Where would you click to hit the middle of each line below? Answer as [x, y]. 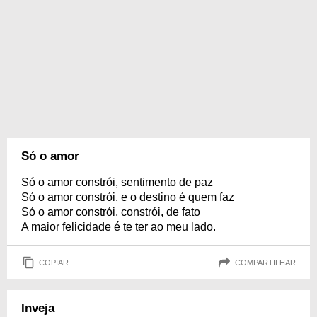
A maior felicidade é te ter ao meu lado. [119, 227]
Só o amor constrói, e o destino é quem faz [128, 197]
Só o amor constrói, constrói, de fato [111, 212]
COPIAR [54, 262]
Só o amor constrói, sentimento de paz [117, 182]
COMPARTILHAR [265, 262]
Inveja [38, 308]
